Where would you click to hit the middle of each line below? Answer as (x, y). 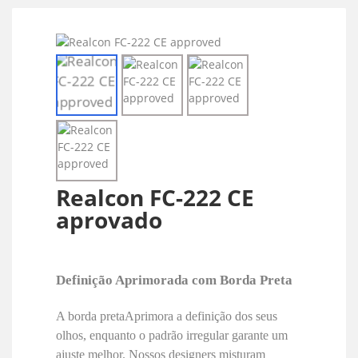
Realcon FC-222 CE (155, 197)
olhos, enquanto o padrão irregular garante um (172, 335)
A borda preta (90, 316)
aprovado (109, 219)
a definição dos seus (227, 316)
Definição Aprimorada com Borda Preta (174, 280)
